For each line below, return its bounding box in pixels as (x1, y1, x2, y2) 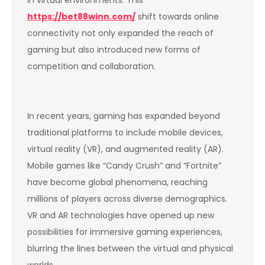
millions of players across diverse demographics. (27, 192, 227, 205)
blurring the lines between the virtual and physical (27, 242, 233, 254)
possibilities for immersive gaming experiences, (27, 225, 222, 238)
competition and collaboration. (27, 60, 156, 72)
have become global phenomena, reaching (27, 176, 208, 188)
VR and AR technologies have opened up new (27, 209, 214, 221)
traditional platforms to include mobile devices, (27, 126, 223, 138)
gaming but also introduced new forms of (27, 43, 201, 56)
